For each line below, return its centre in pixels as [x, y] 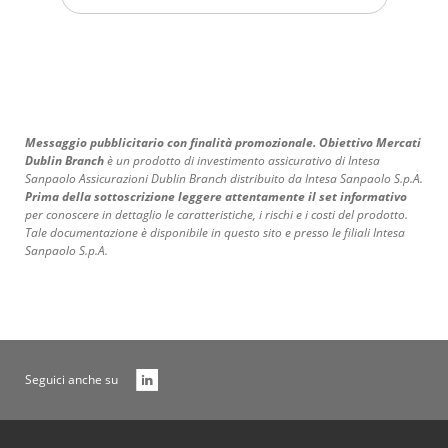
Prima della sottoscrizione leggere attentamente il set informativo [215, 197]
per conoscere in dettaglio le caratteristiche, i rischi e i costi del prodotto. [216, 215]
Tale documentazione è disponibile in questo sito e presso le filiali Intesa [214, 233]
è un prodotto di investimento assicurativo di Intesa [241, 161]
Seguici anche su [71, 380]
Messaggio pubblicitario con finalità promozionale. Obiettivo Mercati [222, 143]
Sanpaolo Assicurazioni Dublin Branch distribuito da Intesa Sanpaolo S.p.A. [223, 179]
